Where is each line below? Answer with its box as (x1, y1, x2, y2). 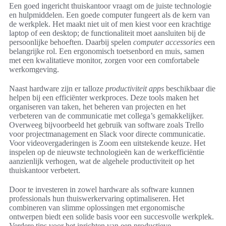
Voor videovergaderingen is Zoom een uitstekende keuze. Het (9, 139, 205, 148)
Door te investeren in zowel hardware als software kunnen (9, 185, 194, 194)
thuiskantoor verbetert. (9, 166, 80, 175)
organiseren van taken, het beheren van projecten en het (9, 102, 186, 111)
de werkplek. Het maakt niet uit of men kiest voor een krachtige (9, 20, 211, 29)
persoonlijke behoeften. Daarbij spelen (9, 38, 133, 47)
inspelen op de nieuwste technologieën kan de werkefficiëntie (9, 148, 204, 157)
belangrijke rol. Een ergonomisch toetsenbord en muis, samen (9, 47, 204, 56)
